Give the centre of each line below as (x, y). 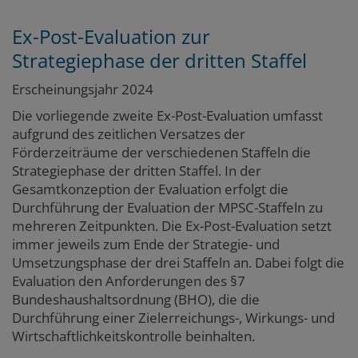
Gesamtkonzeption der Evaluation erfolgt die (150, 189)
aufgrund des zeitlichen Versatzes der (129, 133)
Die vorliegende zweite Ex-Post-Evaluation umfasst (167, 115)
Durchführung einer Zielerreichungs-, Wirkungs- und (173, 317)
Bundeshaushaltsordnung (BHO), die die (136, 299)
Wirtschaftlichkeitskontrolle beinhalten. (133, 336)
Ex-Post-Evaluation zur (111, 36)
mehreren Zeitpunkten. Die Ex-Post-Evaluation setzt (172, 225)
